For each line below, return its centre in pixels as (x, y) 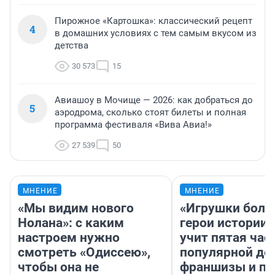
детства (72, 46)
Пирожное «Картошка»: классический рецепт (153, 21)
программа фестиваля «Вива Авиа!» (133, 125)
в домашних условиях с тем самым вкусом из (156, 33)
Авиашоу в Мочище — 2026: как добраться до (154, 100)
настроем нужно (69, 238)
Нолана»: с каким (71, 223)
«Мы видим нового (76, 208)
